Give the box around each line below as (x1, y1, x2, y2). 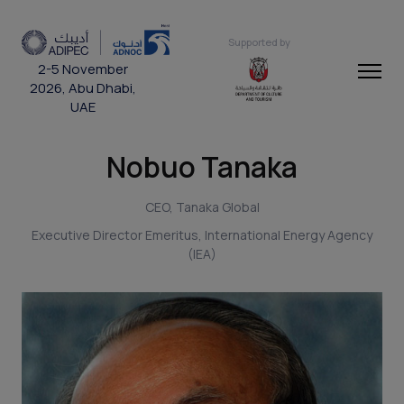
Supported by (227, 34, 290, 49)
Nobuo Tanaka (106, 147, 298, 186)
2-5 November (37, 60, 128, 79)
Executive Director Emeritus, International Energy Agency (32, 226, 372, 243)
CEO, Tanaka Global (144, 198, 260, 216)
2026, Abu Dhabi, (29, 78, 136, 98)
